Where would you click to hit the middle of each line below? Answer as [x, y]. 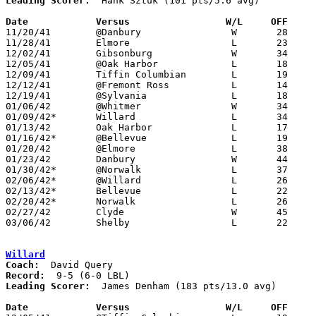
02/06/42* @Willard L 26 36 [31, 180]
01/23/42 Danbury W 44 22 [28, 159]
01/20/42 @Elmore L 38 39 [28, 148]
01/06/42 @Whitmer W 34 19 [28, 106]
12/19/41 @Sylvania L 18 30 [28, 95]
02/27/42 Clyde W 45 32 [28, 212]
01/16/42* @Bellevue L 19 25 [31, 138]
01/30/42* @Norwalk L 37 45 [31, 169]
